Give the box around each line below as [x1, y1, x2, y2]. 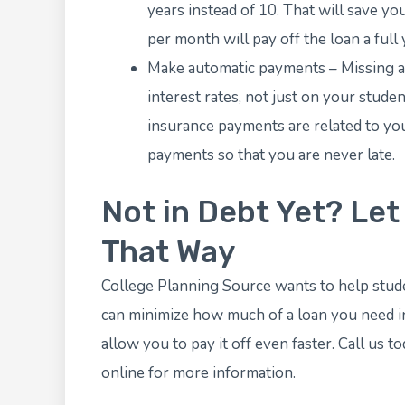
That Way [101, 233, 236, 271]
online [101, 363, 145, 384]
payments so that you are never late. [147, 144, 395, 165]
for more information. [145, 363, 296, 384]
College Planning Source [101, 276, 271, 297]
